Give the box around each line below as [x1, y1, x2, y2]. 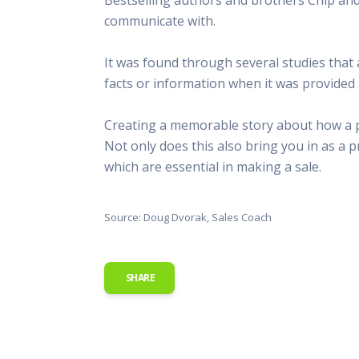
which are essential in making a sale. [104, 157, 321, 175]
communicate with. [104, 11, 216, 30]
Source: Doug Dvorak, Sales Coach [104, 209, 272, 224]
